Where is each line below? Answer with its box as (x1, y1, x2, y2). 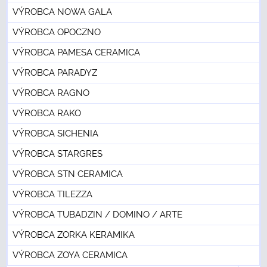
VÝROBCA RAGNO (13, 88, 89, 99)
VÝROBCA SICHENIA (13, 128, 98, 139)
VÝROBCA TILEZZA (13, 189, 92, 200)
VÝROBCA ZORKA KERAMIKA (13, 229, 135, 241)
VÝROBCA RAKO (13, 108, 81, 119)
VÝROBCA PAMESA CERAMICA (13, 47, 140, 58)
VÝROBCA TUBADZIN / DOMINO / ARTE (13, 209, 182, 221)
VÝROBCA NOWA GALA (13, 7, 112, 18)
